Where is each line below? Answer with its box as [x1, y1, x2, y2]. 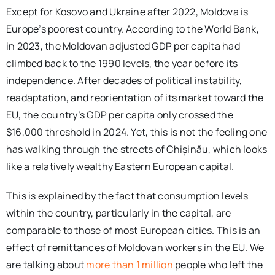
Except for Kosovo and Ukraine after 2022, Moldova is [6, 4, 249, 18]
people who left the [172, 257, 263, 271]
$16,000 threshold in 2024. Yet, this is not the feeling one [6, 125, 268, 139]
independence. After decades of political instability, [6, 73, 242, 87]
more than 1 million [86, 257, 173, 271]
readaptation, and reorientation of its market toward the [6, 90, 264, 104]
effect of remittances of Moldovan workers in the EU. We [6, 240, 265, 254]
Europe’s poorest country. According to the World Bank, [6, 21, 259, 36]
